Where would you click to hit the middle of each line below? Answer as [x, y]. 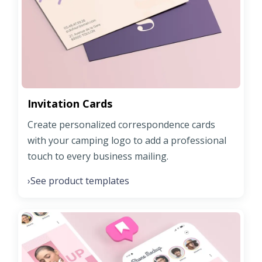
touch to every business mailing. [98, 156]
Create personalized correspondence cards [121, 124]
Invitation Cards [70, 103]
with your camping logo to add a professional [127, 140]
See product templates [80, 180]
